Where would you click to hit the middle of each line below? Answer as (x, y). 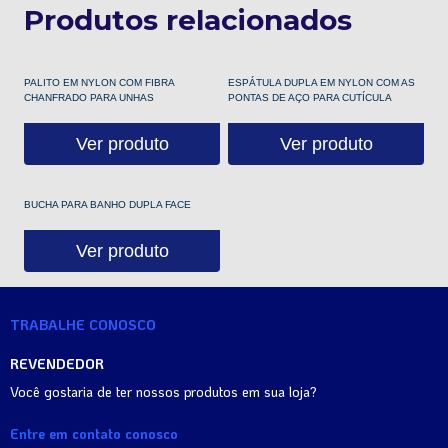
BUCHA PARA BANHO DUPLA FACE (107, 205)
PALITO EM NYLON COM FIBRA (99, 82)
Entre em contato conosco (94, 433)
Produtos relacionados (188, 20)
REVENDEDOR (57, 363)
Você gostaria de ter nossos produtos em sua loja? (163, 391)
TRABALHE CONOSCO (83, 324)
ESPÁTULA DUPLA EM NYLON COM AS (321, 82)
